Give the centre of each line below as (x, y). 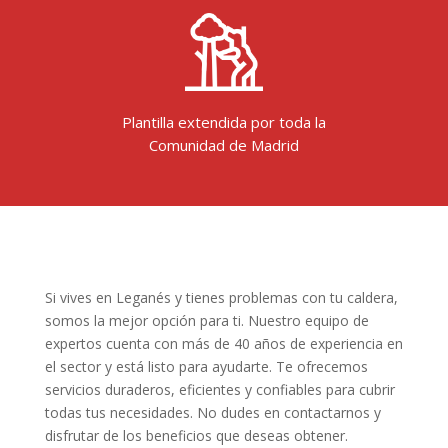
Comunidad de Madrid (223, 144)
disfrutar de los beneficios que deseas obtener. (196, 435)
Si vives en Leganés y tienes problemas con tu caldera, (221, 297)
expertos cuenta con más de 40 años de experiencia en (223, 343)
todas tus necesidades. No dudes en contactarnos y (212, 412)
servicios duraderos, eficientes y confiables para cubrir (219, 389)
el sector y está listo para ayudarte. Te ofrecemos (206, 366)
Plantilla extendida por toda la (223, 121)
